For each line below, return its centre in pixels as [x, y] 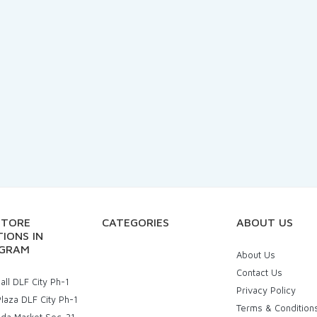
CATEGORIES [136, 222]
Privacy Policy [266, 290]
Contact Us [259, 272]
